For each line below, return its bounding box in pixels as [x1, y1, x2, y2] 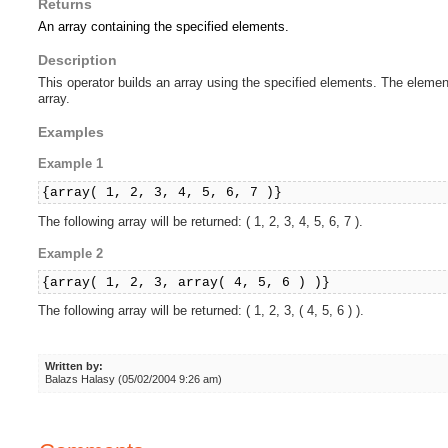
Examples [38, 124, 105, 141]
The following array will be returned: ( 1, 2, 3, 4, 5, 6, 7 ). [38, 213, 364, 229]
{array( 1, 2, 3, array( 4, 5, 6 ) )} [42, 274, 331, 290]
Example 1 [38, 156, 104, 172]
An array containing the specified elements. [38, 18, 290, 34]
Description [38, 51, 118, 68]
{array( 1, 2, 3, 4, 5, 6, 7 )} [42, 184, 283, 200]
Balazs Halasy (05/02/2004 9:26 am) [44, 373, 222, 386]
